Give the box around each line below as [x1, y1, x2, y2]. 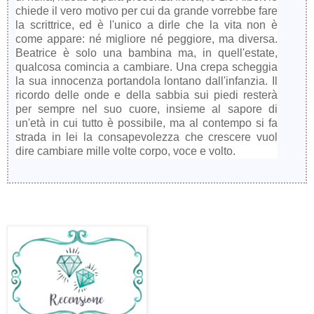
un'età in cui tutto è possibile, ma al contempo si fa [15, 116, 278, 129]
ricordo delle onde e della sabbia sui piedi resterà [15, 88, 278, 101]
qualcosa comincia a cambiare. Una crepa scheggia [15, 60, 278, 73]
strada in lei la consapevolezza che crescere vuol [15, 130, 278, 143]
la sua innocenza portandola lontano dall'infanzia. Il [15, 74, 278, 87]
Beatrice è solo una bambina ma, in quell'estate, [15, 46, 278, 59]
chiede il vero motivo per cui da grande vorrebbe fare [15, 4, 278, 17]
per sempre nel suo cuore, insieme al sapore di [15, 102, 278, 115]
